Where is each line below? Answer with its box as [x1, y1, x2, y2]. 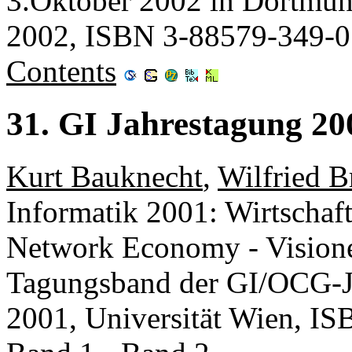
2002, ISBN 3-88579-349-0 [6, 19, 350, 53]
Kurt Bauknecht [6, 159, 203, 193]
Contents [6, 54, 116, 89]
